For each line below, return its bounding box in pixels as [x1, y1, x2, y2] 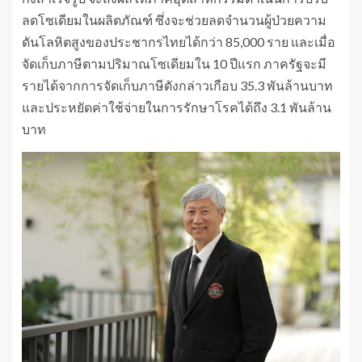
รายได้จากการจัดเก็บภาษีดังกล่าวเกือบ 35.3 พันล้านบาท [22, 77, 333, 93]
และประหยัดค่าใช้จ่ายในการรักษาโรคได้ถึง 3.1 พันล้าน [22, 99, 331, 115]
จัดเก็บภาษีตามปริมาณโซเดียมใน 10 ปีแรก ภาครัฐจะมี [22, 55, 326, 71]
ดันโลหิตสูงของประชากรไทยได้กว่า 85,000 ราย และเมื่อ [22, 33, 335, 49]
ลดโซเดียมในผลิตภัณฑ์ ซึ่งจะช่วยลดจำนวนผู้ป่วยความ [22, 11, 326, 27]
